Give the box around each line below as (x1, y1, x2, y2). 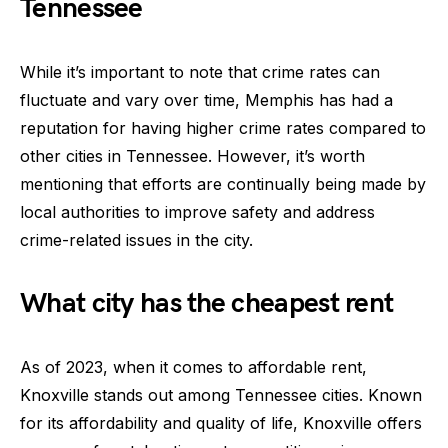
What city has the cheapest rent (20, 287, 394, 321)
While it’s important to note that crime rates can (20, 62, 380, 83)
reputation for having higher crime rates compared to (20, 118, 426, 139)
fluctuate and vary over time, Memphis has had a (20, 90, 393, 111)
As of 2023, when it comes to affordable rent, (20, 357, 367, 378)
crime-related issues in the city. (20, 230, 253, 251)
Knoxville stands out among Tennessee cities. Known (20, 385, 422, 406)
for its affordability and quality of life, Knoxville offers (20, 413, 422, 434)
